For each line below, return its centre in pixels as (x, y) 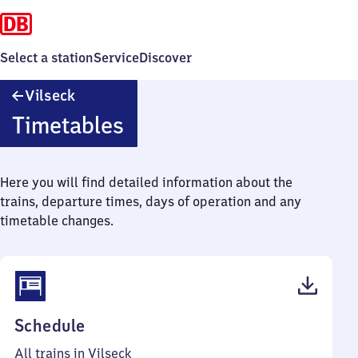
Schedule (50, 326)
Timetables (68, 125)
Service (116, 58)
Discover (165, 58)
